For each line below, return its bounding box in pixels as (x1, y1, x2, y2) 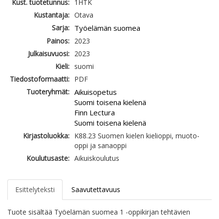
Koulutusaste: (26, 153, 69, 163)
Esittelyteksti (15, 185, 55, 195)
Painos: (46, 36, 69, 46)
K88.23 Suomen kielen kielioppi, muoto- (74, 131, 199, 141)
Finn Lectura (74, 108, 115, 118)
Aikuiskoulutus (74, 153, 119, 163)
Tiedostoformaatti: (10, 74, 69, 84)
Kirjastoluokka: (23, 131, 69, 141)
